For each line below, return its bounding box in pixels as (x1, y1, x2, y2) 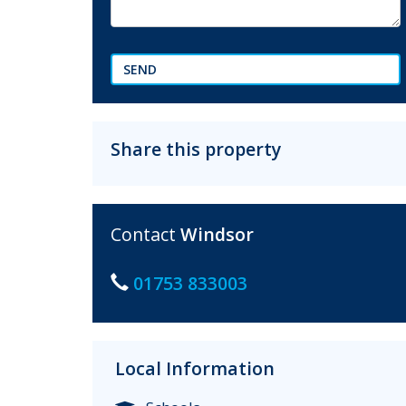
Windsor (180, 222, 254, 246)
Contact (111, 222, 180, 246)
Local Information (115, 356, 275, 381)
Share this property (111, 137, 281, 161)
